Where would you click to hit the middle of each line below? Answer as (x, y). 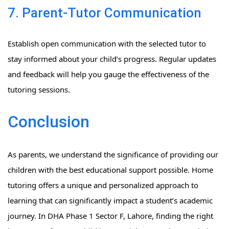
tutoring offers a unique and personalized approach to (103, 185)
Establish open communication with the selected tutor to (107, 44)
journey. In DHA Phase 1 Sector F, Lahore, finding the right (110, 216)
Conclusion (49, 122)
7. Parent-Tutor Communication (105, 13)
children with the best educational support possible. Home (110, 170)
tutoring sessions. (39, 90)
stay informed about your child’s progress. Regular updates (112, 59)
